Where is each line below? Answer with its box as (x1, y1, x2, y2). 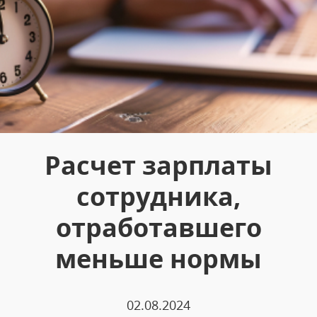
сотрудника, (76, 178, 241, 214)
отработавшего (55, 209, 262, 245)
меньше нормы (55, 241, 262, 276)
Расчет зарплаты (45, 147, 272, 183)
